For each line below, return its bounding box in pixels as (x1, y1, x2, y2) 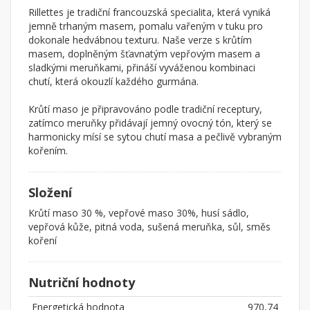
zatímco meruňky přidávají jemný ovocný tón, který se (28, 116, 272, 130)
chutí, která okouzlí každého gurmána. (28, 75, 199, 89)
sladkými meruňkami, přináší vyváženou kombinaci (28, 61, 255, 75)
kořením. (28, 144, 68, 158)
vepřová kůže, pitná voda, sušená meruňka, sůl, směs (28, 220, 271, 234)
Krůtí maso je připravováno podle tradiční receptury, (28, 102, 262, 116)
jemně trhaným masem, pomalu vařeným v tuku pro (28, 19, 263, 33)
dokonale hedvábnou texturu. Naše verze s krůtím (28, 33, 252, 47)
